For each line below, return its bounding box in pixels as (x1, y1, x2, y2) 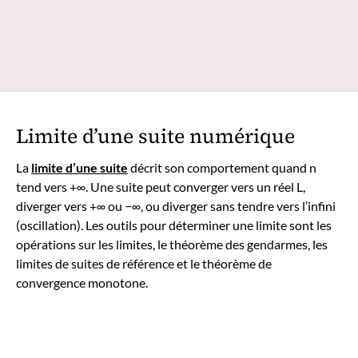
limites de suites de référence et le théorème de (16, 255, 272, 271)
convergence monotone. (16, 274, 148, 290)
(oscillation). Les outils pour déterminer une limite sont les (16, 217, 332, 233)
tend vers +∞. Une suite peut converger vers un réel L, (16, 178, 305, 194)
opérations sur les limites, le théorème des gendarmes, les (16, 236, 328, 252)
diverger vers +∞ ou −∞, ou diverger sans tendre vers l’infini (16, 197, 336, 213)
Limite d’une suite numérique (16, 122, 295, 149)
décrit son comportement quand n (128, 159, 316, 175)
